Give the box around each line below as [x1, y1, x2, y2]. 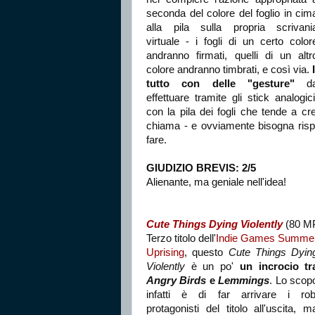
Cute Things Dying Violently [146, 218, 283, 230]
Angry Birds [146, 274, 207, 286]
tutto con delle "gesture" [146, 77, 295, 89]
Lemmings [218, 274, 270, 286]
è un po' [185, 260, 240, 272]
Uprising [146, 246, 184, 258]
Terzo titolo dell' [146, 232, 217, 244]
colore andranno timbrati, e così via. [146, 63, 313, 75]
